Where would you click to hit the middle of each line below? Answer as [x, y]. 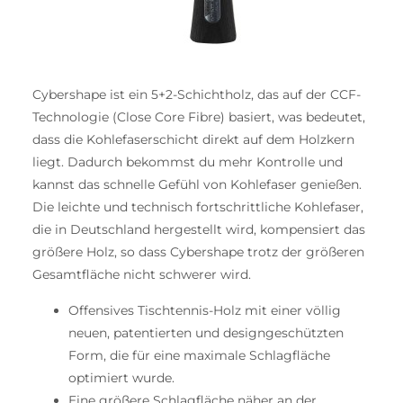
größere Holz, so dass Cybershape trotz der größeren [198, 252]
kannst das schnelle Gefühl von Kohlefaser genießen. [197, 185]
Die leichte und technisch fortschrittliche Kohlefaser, [198, 207]
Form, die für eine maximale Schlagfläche [199, 355]
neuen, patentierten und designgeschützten [206, 332]
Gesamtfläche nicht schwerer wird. [142, 275]
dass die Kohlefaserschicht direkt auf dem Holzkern [193, 140]
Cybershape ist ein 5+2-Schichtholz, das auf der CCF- [197, 95]
